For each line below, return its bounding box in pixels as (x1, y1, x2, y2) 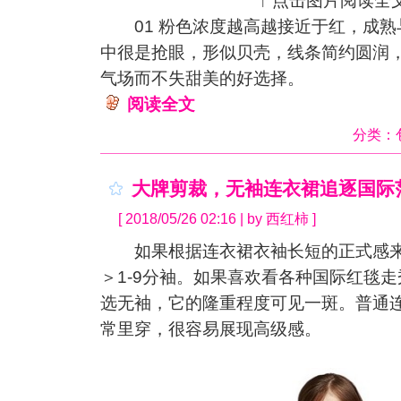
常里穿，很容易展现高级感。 (100, 320, 321, 338)
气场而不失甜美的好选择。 (100, 69, 304, 88)
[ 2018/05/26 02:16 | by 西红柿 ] (118, 210, 316, 226)
